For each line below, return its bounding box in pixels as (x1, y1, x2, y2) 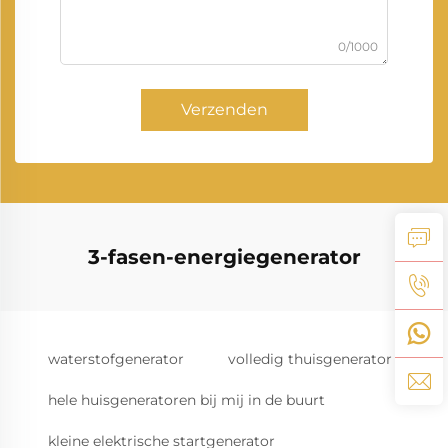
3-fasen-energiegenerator (87, 245, 361, 269)
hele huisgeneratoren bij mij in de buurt (48, 391, 325, 409)
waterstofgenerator (48, 350, 184, 368)
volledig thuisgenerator (228, 350, 392, 368)
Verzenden (180, 100, 268, 119)
